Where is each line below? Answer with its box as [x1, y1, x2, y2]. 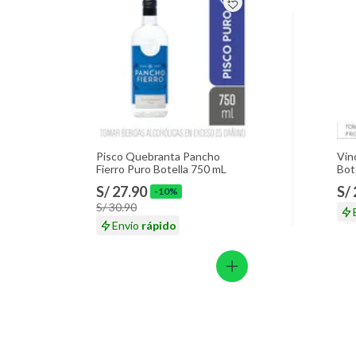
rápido [141, 219, 177, 233]
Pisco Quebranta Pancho [96, 149, 221, 164]
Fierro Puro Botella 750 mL [96, 162, 227, 176]
